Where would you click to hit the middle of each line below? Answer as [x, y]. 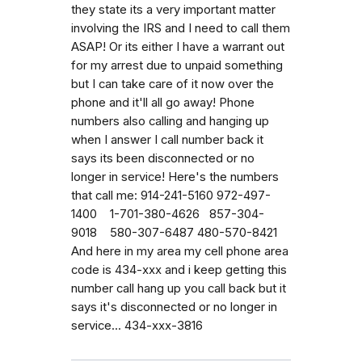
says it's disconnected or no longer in [174, 307]
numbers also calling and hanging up [170, 121]
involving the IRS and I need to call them [181, 28]
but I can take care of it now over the [173, 84]
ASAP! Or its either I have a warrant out [178, 46]
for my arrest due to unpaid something [177, 65]
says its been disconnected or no [163, 158]
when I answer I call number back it [167, 139]
